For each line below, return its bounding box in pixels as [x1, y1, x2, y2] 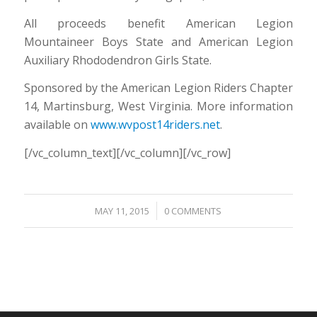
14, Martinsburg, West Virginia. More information [23, 98, 294, 115]
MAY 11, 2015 [95, 204, 150, 218]
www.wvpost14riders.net [90, 117, 220, 133]
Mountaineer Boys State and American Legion [23, 33, 294, 50]
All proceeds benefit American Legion [23, 15, 294, 31]
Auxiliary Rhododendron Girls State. [23, 52, 212, 68]
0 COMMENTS [164, 204, 222, 218]
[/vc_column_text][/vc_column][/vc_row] [23, 144, 231, 161]
